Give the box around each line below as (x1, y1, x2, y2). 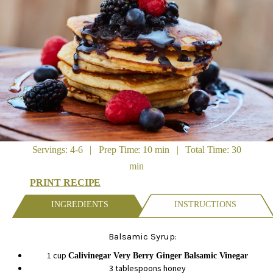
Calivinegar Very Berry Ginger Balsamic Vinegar (68, 251, 249, 261)
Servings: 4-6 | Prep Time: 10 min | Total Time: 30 (32, 144, 241, 155)
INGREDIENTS (51, 200, 108, 210)
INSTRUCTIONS (174, 200, 237, 210)
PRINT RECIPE (30, 177, 101, 188)
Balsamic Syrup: (108, 231, 177, 243)
